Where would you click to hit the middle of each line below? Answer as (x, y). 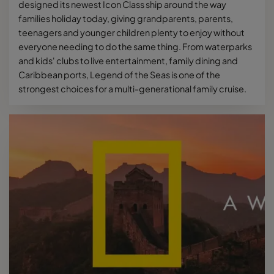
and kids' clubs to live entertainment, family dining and (128, 61)
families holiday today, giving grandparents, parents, (126, 19)
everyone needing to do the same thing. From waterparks (135, 47)
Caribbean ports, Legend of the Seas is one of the (119, 75)
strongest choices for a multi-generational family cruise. (132, 89)
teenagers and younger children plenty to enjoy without (131, 33)
